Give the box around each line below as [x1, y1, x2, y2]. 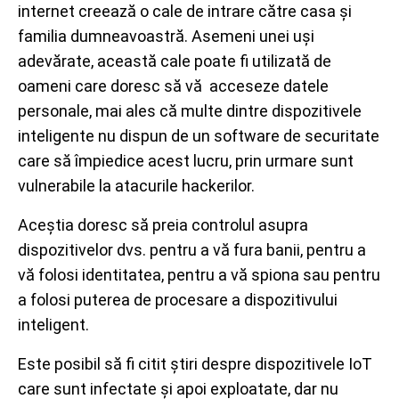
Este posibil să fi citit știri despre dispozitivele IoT [18, 354, 372, 373]
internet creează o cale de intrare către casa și [18, 2, 352, 20]
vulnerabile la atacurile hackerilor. [18, 176, 255, 195]
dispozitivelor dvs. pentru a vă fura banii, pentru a [18, 240, 366, 259]
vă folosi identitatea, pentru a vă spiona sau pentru [18, 265, 380, 284]
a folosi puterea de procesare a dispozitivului [18, 290, 338, 309]
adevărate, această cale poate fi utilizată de [18, 52, 331, 70]
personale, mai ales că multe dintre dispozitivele [18, 102, 362, 120]
